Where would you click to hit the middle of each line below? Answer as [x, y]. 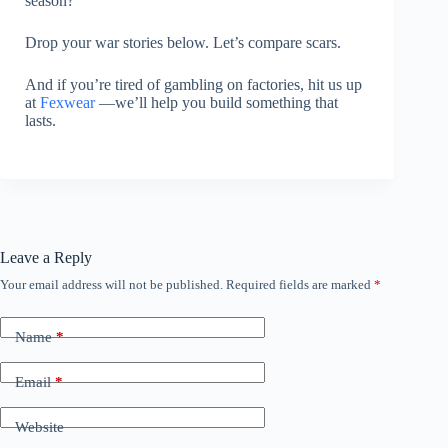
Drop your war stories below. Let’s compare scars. [183, 43]
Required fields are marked [300, 285]
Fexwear [69, 103]
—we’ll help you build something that [218, 103]
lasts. [40, 121]
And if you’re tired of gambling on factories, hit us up [193, 85]
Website [39, 426]
